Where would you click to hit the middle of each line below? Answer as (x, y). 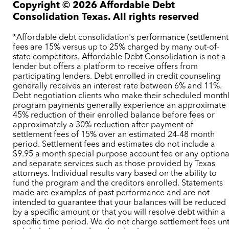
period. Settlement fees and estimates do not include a (114, 144)
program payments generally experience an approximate (120, 106)
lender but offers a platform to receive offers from (106, 67)
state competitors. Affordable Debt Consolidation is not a (120, 57)
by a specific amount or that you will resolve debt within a (119, 212)
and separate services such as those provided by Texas (114, 164)
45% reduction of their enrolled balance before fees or (114, 115)
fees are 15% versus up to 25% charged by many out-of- (116, 47)
